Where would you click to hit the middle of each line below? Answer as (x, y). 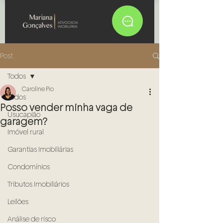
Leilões (18, 202)
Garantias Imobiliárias (40, 149)
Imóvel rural (26, 132)
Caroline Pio (38, 89)
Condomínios (29, 167)
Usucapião (24, 114)
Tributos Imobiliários (38, 184)
